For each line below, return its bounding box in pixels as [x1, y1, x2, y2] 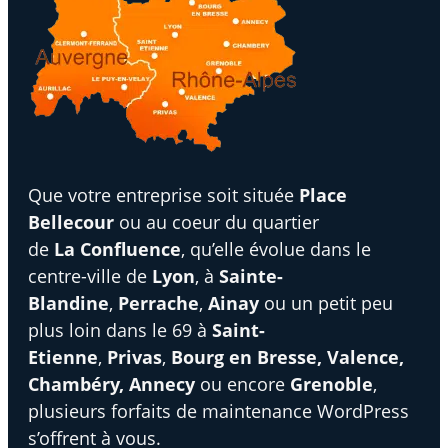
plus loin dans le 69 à [28, 318, 212, 343]
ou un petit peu [259, 291, 393, 316]
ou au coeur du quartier [114, 210, 319, 235]
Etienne [28, 345, 98, 370]
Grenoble [290, 372, 373, 397]
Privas [107, 345, 162, 370]
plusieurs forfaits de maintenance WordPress [28, 399, 409, 424]
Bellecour [28, 210, 114, 235]
